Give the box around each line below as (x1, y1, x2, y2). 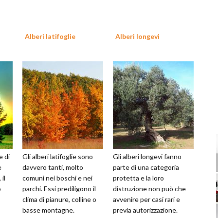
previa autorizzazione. (113, 206, 178, 215)
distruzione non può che (113, 184, 186, 193)
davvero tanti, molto (22, 163, 83, 172)
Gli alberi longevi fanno (113, 152, 182, 161)
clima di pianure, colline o (22, 195, 96, 204)
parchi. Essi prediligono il (22, 184, 96, 193)
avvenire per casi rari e (113, 195, 180, 204)
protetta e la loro (113, 174, 164, 182)
